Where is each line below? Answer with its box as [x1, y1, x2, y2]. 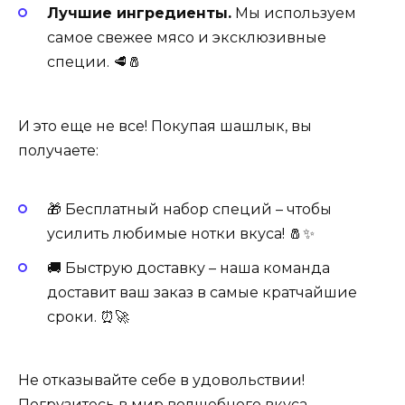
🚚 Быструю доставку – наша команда [47, 259, 330, 278]
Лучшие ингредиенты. [47, 5, 231, 23]
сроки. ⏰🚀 [47, 308, 129, 326]
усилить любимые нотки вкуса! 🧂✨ [47, 224, 315, 242]
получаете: [18, 141, 99, 159]
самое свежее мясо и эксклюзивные [47, 29, 326, 47]
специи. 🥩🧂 [47, 53, 142, 71]
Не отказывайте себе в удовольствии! [18, 372, 305, 390]
